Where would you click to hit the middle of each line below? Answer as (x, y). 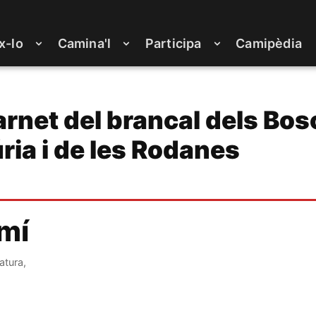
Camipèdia (269, 43)
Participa (173, 43)
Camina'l (84, 43)
